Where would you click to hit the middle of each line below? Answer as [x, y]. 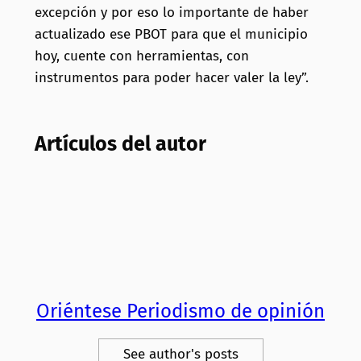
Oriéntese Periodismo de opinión [180, 311]
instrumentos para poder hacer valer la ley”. [171, 78]
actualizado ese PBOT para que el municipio [171, 35]
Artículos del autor [120, 144]
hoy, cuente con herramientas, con [141, 56]
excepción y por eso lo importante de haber [171, 13]
